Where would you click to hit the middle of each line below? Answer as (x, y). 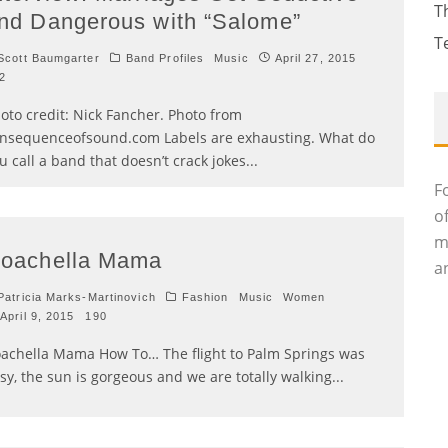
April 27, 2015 (315, 58)
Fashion (205, 296)
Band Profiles (165, 58)
